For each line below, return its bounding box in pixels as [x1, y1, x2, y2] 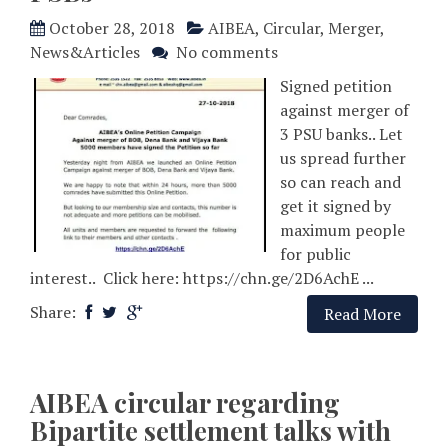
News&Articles [30, 41, 140, 64]
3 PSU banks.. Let [280, 123, 403, 146]
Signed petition [280, 75, 392, 98]
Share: [30, 301, 80, 324]
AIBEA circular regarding [30, 385, 340, 421]
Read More [324, 303, 401, 326]
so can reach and [280, 171, 401, 194]
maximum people [280, 219, 405, 242]
